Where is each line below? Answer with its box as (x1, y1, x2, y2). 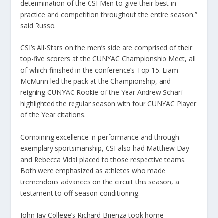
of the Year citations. (20, 110, 86, 120)
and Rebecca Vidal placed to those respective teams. (20, 154, 186, 164)
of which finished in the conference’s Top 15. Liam (20, 65, 179, 75)
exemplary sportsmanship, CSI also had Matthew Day (20, 143, 190, 153)
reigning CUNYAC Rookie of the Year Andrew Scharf (20, 88, 183, 97)
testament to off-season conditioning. (20, 188, 140, 198)
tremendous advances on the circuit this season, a (20, 177, 180, 186)
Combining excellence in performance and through (20, 132, 180, 142)
